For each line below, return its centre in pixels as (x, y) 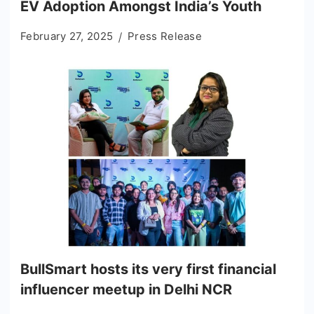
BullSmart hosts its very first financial (148, 269)
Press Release (165, 36)
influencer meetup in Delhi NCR (126, 290)
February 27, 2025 (67, 36)
